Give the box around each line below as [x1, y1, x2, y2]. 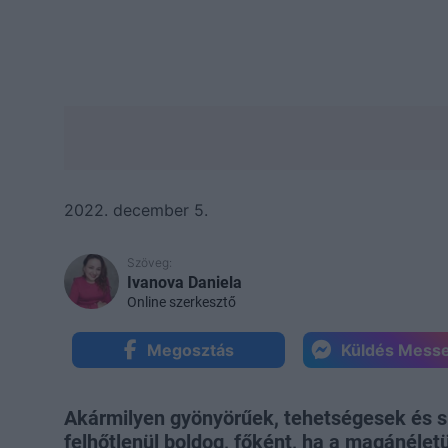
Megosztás [146, 339, 234, 360]
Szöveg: [127, 254, 172, 270]
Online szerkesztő [127, 293, 236, 310]
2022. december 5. [64, 199, 208, 220]
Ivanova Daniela [127, 272, 242, 292]
